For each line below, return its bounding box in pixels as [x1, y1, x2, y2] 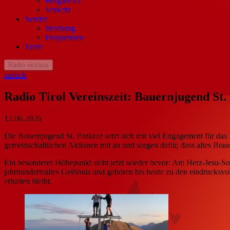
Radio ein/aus [8, 61, 49, 69]
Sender [25, 14, 47, 23]
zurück [4, 70, 26, 79]
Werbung [45, 23, 75, 32]
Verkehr [45, 5, 71, 14]
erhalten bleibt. [4, 176, 52, 185]
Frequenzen [45, 32, 83, 42]
